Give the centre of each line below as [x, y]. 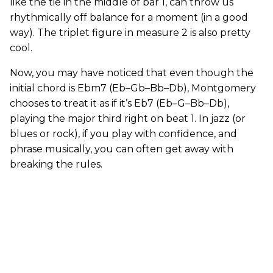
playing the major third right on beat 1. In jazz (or [128, 119]
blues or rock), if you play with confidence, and [123, 134]
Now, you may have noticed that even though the [132, 73]
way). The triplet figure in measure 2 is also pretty [130, 33]
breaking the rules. [56, 164]
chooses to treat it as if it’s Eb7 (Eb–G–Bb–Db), [119, 103]
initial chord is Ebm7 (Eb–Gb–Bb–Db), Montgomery [133, 88]
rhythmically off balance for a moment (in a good [129, 17]
